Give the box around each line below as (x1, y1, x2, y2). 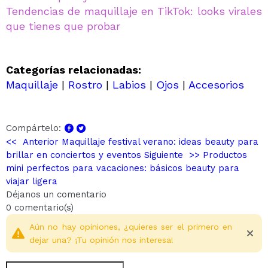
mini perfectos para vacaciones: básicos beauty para (6, 163, 239, 174)
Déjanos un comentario (6, 189, 106, 200)
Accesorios (188, 78, 244, 92)
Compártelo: (6, 123, 61, 134)
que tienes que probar (6, 20, 120, 33)
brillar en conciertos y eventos (6, 150, 141, 161)
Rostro (68, 78, 102, 92)
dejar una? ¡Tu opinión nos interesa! (29, 235, 173, 245)
